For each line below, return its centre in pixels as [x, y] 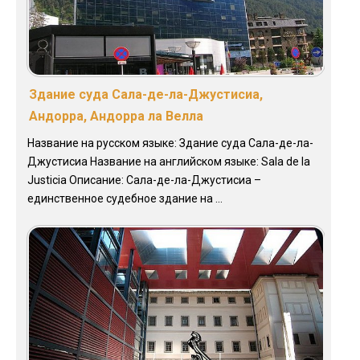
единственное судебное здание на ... [125, 199]
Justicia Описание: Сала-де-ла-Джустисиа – [144, 180]
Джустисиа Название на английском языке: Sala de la [169, 162]
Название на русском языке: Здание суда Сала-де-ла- [170, 143]
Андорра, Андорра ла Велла [116, 117]
